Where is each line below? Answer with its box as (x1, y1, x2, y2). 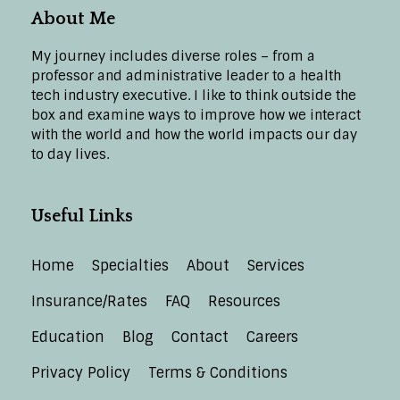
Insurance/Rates (31, 292, 147, 312)
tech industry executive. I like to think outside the (31, 87, 356, 105)
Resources (208, 292, 280, 312)
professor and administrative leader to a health (31, 67, 341, 86)
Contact (171, 328, 229, 347)
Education (31, 328, 104, 347)
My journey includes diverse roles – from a (31, 47, 315, 66)
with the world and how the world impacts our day (31, 126, 357, 145)
